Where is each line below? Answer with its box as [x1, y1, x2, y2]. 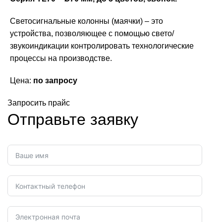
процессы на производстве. [10, 54, 112, 63]
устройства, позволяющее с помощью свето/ [10, 29, 174, 38]
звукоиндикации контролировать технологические [10, 42, 194, 51]
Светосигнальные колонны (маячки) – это [10, 17, 163, 26]
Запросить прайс [7, 99, 70, 108]
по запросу [33, 76, 77, 85]
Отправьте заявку [7, 111, 138, 129]
